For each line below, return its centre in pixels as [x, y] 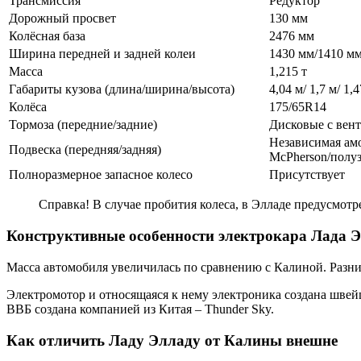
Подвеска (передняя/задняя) [85, 150]
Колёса [28, 107]
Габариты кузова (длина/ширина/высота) [122, 89]
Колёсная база [47, 36]
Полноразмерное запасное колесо [101, 175]
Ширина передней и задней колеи [102, 54]
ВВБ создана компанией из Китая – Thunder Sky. [140, 309]
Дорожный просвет [62, 19]
